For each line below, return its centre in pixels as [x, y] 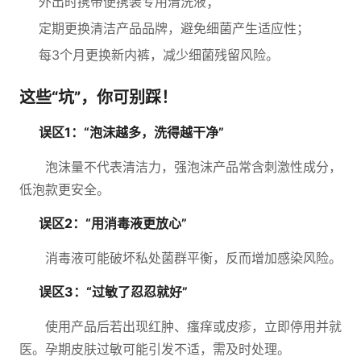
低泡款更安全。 [64, 189]
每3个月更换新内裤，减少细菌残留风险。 [159, 55]
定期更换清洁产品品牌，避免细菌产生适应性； [174, 28]
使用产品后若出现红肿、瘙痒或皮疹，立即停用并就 [193, 326]
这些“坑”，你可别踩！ [98, 98]
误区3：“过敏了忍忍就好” [113, 292]
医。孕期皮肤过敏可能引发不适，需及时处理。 [155, 349]
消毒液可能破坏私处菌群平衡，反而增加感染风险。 [193, 258]
